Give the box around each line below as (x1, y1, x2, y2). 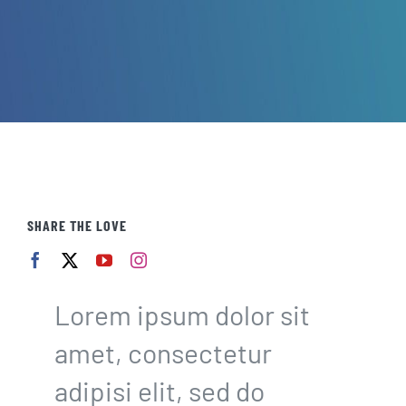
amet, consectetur (53, 336, 272, 370)
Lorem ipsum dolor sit (53, 298, 310, 332)
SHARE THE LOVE (26, 217, 127, 235)
